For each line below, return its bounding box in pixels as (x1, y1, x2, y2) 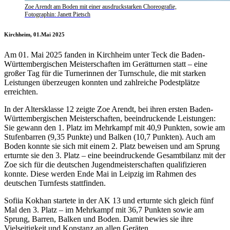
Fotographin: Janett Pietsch (25, 11, 90, 18)
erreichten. (4, 87, 38, 97)
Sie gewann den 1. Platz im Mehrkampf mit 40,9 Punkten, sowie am (4, 123, 225, 132)
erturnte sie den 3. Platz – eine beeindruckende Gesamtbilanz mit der (4, 151, 225, 160)
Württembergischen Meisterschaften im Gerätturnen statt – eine (4, 60, 207, 69)
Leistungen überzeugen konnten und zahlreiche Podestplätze (4, 78, 200, 87)
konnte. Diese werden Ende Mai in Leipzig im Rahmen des (4, 169, 196, 179)
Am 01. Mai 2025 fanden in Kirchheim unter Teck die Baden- (4, 50, 205, 60)
